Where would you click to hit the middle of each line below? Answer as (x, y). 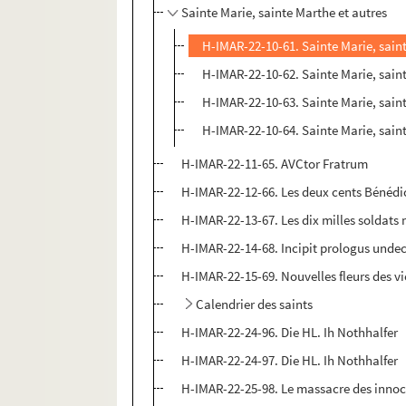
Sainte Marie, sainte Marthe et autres (285, 13)
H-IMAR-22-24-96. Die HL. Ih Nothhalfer (290, 333)
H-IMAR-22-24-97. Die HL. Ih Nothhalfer (290, 361)
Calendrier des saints (255, 304)
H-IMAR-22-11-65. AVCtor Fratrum (275, 164)
